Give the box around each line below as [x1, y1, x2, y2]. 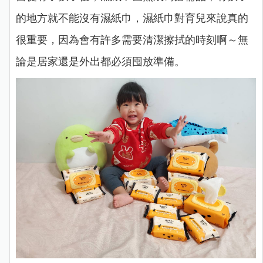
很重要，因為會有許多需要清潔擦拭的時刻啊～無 [15, 33, 248, 46]
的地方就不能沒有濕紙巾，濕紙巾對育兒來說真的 [15, 12, 248, 24]
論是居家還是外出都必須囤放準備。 [15, 55, 185, 68]
